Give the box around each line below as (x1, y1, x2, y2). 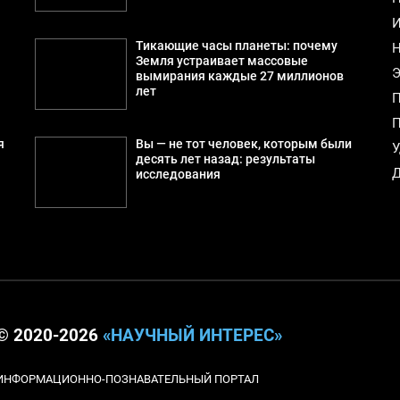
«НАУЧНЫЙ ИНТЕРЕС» (102, 325, 282, 346)
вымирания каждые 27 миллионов (135, 68, 344, 84)
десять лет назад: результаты (135, 151, 315, 167)
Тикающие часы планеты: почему (135, 37, 337, 54)
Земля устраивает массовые (135, 53, 308, 69)
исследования (135, 166, 221, 182)
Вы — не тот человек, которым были (135, 136, 352, 152)
